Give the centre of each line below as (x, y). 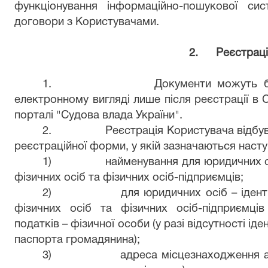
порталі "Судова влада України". (98, 116)
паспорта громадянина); (77, 240)
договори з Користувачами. (87, 22)
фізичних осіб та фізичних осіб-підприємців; (129, 178)
